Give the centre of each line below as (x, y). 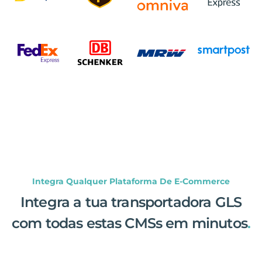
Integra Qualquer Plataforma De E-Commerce (131, 181)
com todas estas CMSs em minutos (129, 223)
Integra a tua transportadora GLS (131, 202)
